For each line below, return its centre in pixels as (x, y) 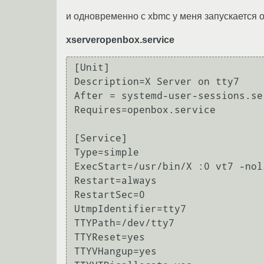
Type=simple (107, 153)
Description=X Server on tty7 (157, 82)
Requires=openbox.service (145, 110)
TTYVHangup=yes (115, 252)
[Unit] (92, 68)
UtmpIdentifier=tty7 (130, 209)
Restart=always (115, 181)
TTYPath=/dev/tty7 (124, 223)
